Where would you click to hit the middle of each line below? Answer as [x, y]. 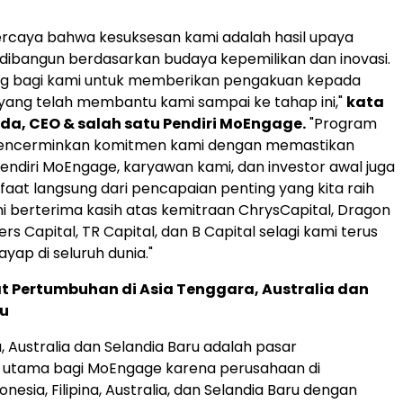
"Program [341, 123]
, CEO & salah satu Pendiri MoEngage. [164, 123]
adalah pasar [248, 346]
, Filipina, [75, 390]
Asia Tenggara [197, 289]
